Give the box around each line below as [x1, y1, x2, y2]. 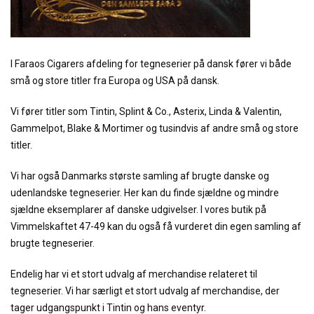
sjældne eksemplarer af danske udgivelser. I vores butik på [11, 204, 266, 215]
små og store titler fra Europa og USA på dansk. [11, 75, 219, 86]
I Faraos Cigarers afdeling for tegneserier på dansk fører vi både [11, 58, 292, 69]
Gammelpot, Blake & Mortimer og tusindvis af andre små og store [11, 123, 299, 134]
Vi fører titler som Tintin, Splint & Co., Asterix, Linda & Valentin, [11, 106, 282, 117]
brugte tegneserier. [11, 238, 95, 249]
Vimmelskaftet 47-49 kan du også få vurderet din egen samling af [11, 221, 301, 232]
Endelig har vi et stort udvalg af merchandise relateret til [11, 268, 257, 280]
